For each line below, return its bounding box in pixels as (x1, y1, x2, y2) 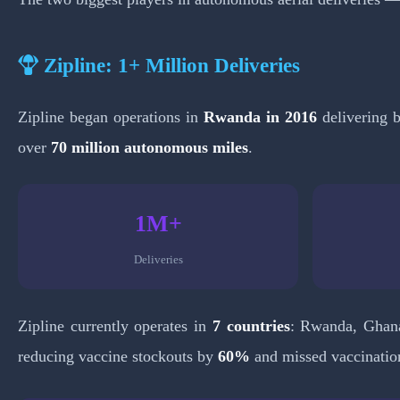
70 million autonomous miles (51, 137, 248, 156)
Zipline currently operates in (18, 317, 212, 336)
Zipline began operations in (18, 107, 204, 126)
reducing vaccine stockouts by (18, 347, 218, 366)
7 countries (212, 317, 290, 336)
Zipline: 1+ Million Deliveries (38, 54, 300, 78)
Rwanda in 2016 (203, 107, 317, 126)
